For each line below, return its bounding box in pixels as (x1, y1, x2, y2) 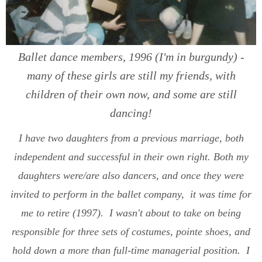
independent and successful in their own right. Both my (13, 150, 249, 163)
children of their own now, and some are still (25, 87, 237, 101)
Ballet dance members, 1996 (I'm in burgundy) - (18, 50, 244, 63)
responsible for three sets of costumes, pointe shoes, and (12, 225, 250, 237)
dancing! (110, 106, 152, 119)
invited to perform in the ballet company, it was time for (11, 188, 251, 200)
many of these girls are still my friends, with (26, 68, 236, 82)
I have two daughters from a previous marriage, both (18, 132, 244, 144)
